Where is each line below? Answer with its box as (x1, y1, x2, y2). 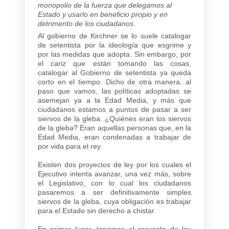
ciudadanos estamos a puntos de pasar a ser (38, 105, 191, 113)
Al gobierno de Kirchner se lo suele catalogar (38, 31, 191, 40)
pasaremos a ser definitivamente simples (38, 188, 191, 196)
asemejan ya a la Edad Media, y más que (38, 96, 191, 104)
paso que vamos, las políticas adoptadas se (38, 86, 191, 95)
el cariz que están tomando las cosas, (38, 59, 191, 67)
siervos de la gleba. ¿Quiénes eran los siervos (38, 114, 191, 123)
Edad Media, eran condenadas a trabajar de (38, 132, 191, 141)
